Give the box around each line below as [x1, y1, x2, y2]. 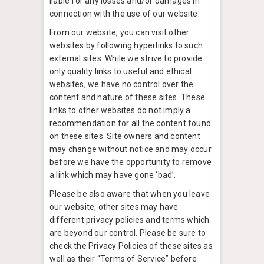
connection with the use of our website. [49, 9, 200, 19]
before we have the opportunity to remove [49, 157, 212, 167]
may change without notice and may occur [49, 144, 212, 154]
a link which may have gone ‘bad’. [49, 170, 176, 180]
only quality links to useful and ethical [49, 67, 192, 77]
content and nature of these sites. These [49, 93, 205, 103]
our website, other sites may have [49, 202, 179, 212]
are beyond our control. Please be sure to [49, 228, 206, 238]
